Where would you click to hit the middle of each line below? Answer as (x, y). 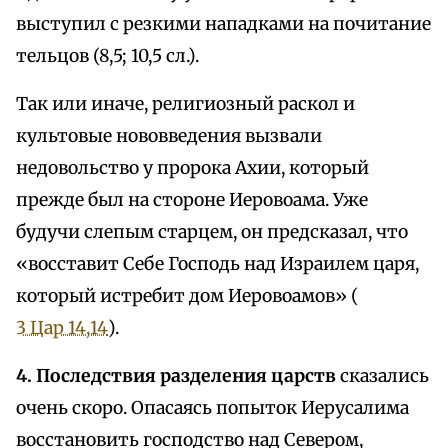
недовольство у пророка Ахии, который (192, 168)
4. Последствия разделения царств (176, 376)
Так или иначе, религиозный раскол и (185, 104)
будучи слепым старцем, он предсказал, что (212, 232)
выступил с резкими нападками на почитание (223, 24)
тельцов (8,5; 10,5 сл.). (107, 56)
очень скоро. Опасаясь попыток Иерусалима (212, 408)
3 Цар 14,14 (62, 328)
